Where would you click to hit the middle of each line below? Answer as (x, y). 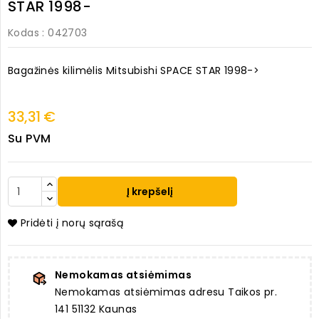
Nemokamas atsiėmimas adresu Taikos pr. (166, 292)
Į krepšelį (149, 192)
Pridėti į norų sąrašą (72, 223)
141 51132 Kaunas (96, 309)
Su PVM (30, 139)
